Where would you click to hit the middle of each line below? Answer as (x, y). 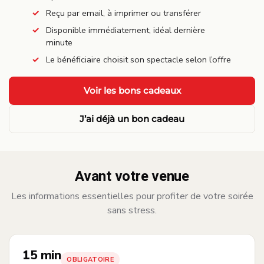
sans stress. (132, 211)
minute (59, 43)
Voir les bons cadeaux (132, 91)
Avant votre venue (132, 177)
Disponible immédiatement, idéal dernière (126, 30)
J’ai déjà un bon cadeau (132, 119)
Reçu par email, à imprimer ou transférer (123, 13)
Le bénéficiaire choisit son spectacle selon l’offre (138, 60)
